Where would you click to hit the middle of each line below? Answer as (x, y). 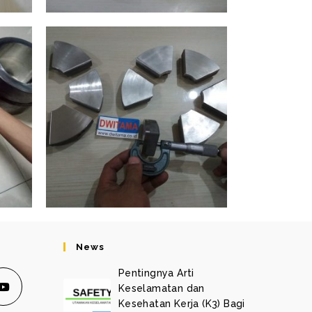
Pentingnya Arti (156, 273)
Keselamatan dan (161, 288)
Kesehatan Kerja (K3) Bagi (181, 303)
